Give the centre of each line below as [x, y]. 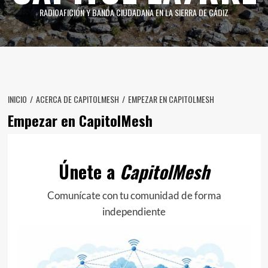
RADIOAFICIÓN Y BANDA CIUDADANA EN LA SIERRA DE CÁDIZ [134, 12]
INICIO [17, 99]
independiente [134, 211]
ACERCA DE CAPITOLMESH [77, 99]
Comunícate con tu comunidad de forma [134, 195]
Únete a [89, 171]
